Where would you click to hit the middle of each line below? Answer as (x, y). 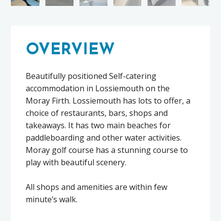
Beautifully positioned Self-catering (91, 76)
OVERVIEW (71, 50)
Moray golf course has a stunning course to (107, 150)
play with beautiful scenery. (76, 162)
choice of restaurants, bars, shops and (97, 113)
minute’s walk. (52, 199)
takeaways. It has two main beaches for (98, 125)
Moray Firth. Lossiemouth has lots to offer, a (108, 100)
